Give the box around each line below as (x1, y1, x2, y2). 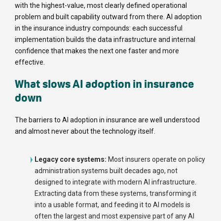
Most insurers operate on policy (108, 155, 205, 164)
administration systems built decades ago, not (35, 167, 178, 175)
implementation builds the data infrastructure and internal (15, 36, 195, 44)
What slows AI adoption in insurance (15, 77, 194, 91)
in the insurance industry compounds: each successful (15, 24, 183, 33)
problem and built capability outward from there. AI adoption (15, 13, 202, 21)
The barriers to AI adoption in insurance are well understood (15, 116, 200, 124)
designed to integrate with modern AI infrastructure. (35, 178, 196, 186)
